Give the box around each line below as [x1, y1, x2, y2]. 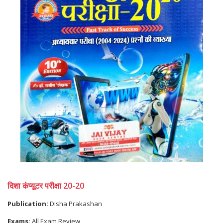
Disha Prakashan [48, 199, 102, 208]
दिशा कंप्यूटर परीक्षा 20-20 [7, 180, 84, 191]
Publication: [7, 199, 48, 208]
